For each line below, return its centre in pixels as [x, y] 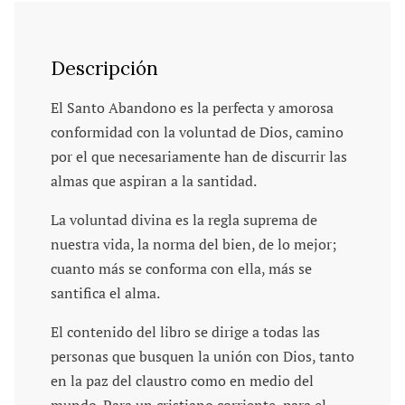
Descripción [104, 68]
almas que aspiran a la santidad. [153, 182]
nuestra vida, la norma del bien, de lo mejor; [193, 244]
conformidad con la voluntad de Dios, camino [197, 133]
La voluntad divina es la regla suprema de [184, 220]
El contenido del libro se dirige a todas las [185, 332]
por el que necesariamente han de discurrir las [198, 157]
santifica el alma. [105, 293]
